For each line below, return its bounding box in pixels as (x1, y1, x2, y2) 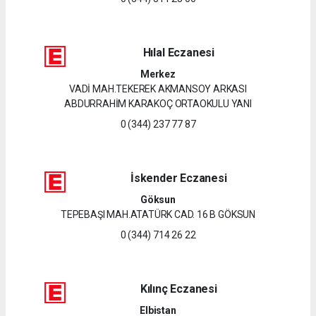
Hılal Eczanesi (142, 45, 214, 59)
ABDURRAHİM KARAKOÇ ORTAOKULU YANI (64, 97, 252, 109)
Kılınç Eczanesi (140, 281, 217, 296)
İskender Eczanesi (130, 171, 227, 185)
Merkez (140, 68, 176, 80)
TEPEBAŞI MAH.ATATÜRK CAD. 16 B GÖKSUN (61, 208, 255, 220)
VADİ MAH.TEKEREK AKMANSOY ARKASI (69, 83, 247, 95)
